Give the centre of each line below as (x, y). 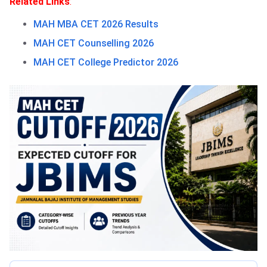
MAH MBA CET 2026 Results (96, 24)
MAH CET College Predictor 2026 (106, 63)
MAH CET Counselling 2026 (94, 44)
